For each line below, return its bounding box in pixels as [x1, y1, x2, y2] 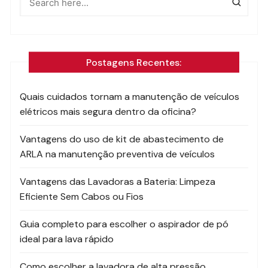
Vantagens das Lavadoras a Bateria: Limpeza [20, 175, 216, 188]
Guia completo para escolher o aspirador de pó [20, 218, 229, 231]
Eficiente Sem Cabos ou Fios [20, 190, 144, 203]
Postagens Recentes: [86, 56, 182, 69]
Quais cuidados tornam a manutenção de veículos [20, 90, 240, 103]
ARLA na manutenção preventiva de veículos [20, 148, 215, 161]
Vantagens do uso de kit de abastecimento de [20, 133, 224, 146]
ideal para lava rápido [20, 233, 114, 246]
